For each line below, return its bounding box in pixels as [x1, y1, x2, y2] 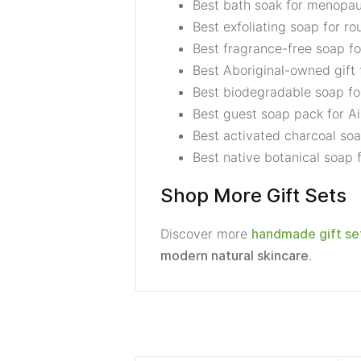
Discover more [160, 226, 251, 242]
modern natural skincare [160, 248, 309, 263]
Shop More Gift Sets [160, 184, 346, 207]
